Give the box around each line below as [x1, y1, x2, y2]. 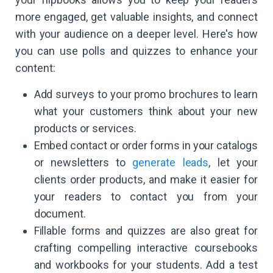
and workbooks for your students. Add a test [34, 258, 258, 272]
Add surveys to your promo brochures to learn [34, 88, 258, 101]
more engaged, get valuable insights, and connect [15, 10, 258, 24]
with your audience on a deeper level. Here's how [15, 27, 258, 41]
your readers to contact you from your [34, 190, 258, 204]
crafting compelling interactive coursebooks [34, 241, 258, 255]
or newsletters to [34, 156, 133, 169]
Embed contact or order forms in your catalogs [34, 139, 258, 152]
